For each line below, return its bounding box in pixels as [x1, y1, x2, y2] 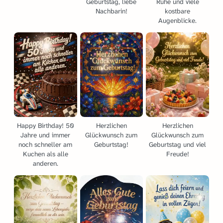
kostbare [165, 6, 191, 15]
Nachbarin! [95, 6, 127, 15]
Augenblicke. [158, 16, 197, 25]
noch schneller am [18, 140, 73, 149]
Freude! [166, 149, 189, 158]
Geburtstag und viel [149, 140, 207, 149]
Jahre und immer [20, 130, 71, 139]
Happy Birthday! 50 [16, 121, 74, 130]
